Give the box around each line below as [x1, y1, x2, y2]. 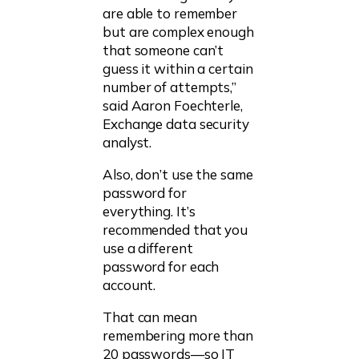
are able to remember [103, 5, 237, 22]
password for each [103, 258, 220, 276]
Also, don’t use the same [103, 166, 253, 184]
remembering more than [103, 327, 253, 345]
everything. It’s [103, 203, 196, 220]
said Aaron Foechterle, [103, 97, 243, 115]
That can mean [103, 309, 197, 326]
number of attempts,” [103, 79, 236, 96]
